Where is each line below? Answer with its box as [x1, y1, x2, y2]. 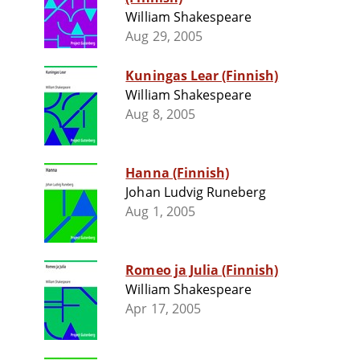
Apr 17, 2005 [125, 300, 201, 318]
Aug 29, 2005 [125, 27, 202, 46]
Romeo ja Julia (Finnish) [125, 261, 279, 280]
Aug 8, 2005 [125, 105, 195, 124]
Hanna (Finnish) [125, 164, 229, 182]
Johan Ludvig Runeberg [125, 183, 267, 202]
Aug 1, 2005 [125, 202, 195, 221]
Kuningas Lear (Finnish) [125, 67, 279, 85]
